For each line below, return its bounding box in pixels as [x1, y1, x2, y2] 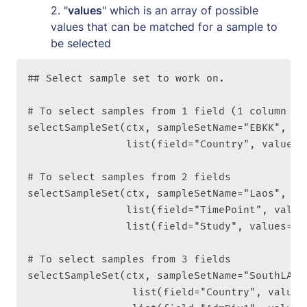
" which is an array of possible [102, 3, 258, 17]
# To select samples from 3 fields [27, 253, 231, 265]
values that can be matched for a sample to [51, 19, 278, 34]
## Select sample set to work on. [27, 72, 231, 84]
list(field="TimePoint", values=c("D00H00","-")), [27, 204, 126, 216]
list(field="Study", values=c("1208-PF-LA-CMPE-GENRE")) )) [27, 220, 126, 232]
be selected [51, 36, 111, 50]
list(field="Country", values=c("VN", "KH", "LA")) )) [27, 138, 126, 150]
